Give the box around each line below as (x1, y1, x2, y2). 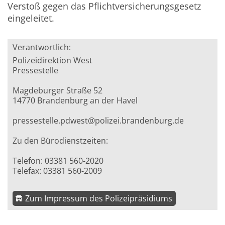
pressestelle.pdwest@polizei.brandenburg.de (13, 115, 184, 127)
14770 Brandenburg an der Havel (13, 95, 138, 106)
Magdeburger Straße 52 (13, 85, 103, 96)
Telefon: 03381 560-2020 (13, 155, 104, 167)
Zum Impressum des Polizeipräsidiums (25, 193, 173, 204)
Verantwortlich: (13, 42, 71, 53)
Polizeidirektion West (13, 55, 93, 66)
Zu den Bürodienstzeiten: (13, 135, 108, 147)
